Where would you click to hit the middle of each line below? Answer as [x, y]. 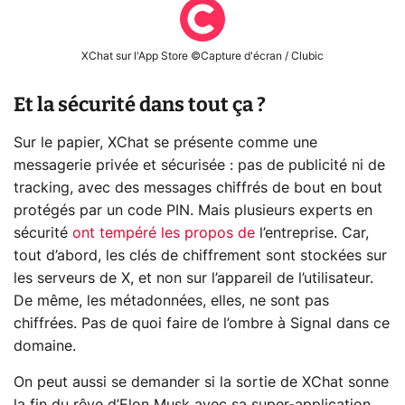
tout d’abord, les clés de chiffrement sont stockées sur [200, 255]
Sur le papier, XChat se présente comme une [165, 142]
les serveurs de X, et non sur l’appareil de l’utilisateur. [193, 278]
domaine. [45, 346]
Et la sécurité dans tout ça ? [140, 104]
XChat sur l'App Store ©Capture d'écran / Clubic [202, 56]
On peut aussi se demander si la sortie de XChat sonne [201, 382]
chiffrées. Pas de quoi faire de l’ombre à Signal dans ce [202, 323]
